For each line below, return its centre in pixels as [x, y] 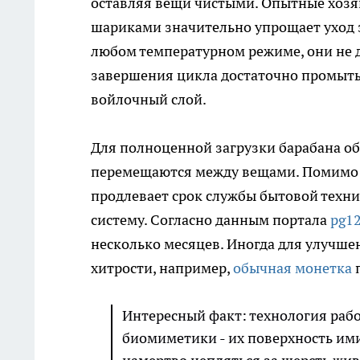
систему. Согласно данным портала [211, 220]
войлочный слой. [149, 100]
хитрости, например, [162, 268]
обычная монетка [292, 268]
